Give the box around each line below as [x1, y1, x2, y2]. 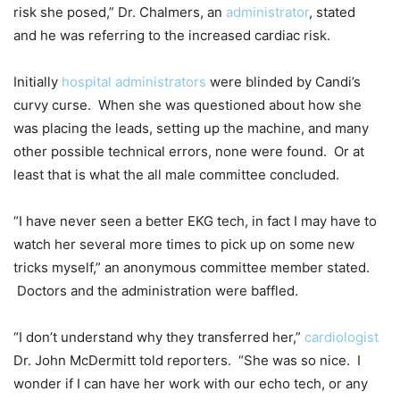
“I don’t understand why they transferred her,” [13, 328, 304, 346]
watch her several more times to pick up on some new [13, 235, 354, 253]
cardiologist [304, 328, 379, 346]
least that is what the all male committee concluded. [13, 165, 339, 183]
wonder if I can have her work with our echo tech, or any [13, 374, 368, 392]
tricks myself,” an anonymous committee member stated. [13, 258, 370, 276]
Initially [13, 72, 62, 90]
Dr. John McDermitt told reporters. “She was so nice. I [13, 351, 361, 369]
